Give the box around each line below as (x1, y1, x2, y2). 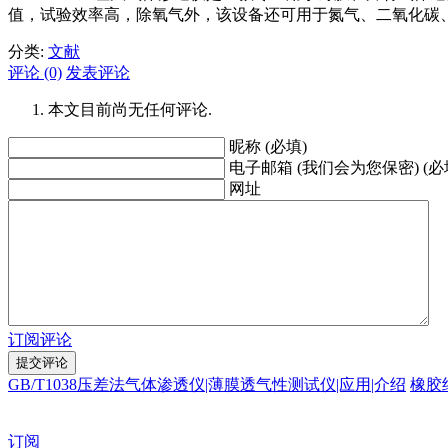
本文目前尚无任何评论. (48, 100, 212, 118)
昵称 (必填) (229, 137, 307, 155)
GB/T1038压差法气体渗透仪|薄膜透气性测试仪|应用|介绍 (8, 375, 406, 393)
